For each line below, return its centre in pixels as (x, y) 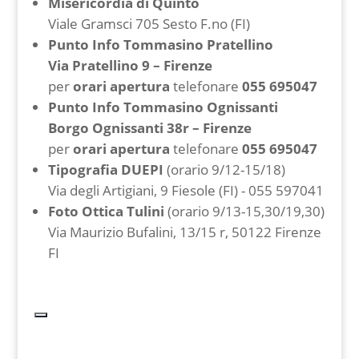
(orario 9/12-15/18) (226, 169)
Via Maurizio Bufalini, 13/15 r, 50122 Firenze (184, 232)
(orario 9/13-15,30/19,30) (246, 211)
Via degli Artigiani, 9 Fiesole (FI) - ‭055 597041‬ (186, 190)
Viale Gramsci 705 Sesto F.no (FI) (149, 24)
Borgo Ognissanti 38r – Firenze (149, 128)
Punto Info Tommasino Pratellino (160, 44)
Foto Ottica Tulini (107, 211)
